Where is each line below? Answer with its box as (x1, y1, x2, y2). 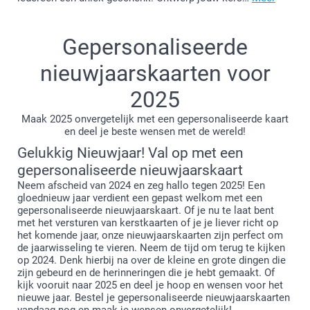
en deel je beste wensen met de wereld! (64, 125, 246, 138)
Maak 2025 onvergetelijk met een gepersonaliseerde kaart (21, 112, 289, 125)
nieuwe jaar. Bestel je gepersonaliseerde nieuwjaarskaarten (17, 291, 290, 304)
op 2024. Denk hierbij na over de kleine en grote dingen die (17, 253, 286, 266)
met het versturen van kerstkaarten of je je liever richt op (17, 216, 278, 229)
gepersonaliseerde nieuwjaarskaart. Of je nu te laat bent (17, 203, 274, 217)
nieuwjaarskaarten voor (39, 60, 271, 86)
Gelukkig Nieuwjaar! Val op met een (17, 144, 244, 161)
